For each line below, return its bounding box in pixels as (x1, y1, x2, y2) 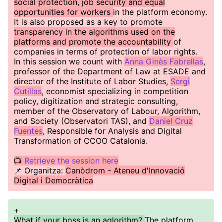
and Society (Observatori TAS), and (14, 116, 149, 126)
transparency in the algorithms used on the (14, 27, 175, 37)
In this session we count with (14, 56, 124, 66)
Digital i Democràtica (14, 175, 93, 185)
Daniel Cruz (149, 116, 193, 126)
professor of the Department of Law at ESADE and (14, 66, 206, 76)
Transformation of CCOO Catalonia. (14, 136, 148, 146)
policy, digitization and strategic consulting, (14, 96, 178, 106)
